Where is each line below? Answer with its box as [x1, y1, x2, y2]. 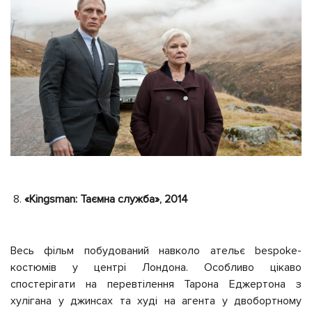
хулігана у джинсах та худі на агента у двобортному [10, 294, 302, 309]
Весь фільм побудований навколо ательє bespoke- [10, 244, 302, 258]
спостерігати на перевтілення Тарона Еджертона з [10, 277, 302, 292]
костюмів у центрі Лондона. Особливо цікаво [10, 260, 302, 275]
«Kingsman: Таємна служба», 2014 [24, 192, 188, 207]
